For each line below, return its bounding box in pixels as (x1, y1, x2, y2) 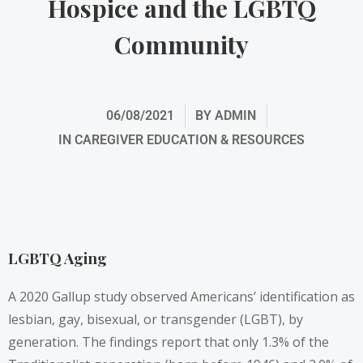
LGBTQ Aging (8, 247, 107, 268)
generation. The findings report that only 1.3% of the (8, 333, 329, 352)
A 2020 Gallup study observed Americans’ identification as (8, 288, 355, 306)
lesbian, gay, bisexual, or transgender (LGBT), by (8, 310, 303, 329)
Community (114, 28, 249, 61)
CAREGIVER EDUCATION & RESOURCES (75, 132, 305, 147)
